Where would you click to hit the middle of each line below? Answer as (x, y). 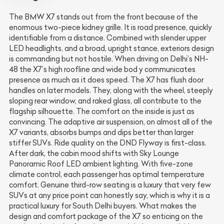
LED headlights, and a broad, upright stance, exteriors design (111, 48)
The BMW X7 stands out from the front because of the (103, 17)
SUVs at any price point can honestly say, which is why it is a (109, 195)
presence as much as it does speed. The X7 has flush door (106, 80)
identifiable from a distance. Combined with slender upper (107, 38)
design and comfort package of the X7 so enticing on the (106, 216)
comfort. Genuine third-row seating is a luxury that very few (110, 185)
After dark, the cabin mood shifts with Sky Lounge (94, 153)
